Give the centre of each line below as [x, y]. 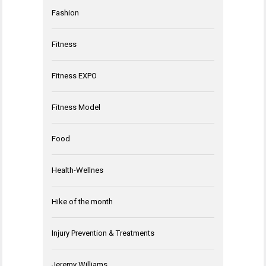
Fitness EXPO [74, 75]
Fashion [65, 12]
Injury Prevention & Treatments [103, 233]
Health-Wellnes [77, 170]
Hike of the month [82, 201]
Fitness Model [76, 107]
